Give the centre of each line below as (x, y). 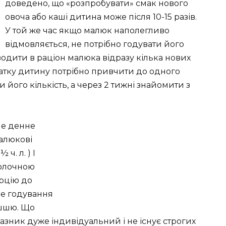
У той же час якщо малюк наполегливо (87, 30)
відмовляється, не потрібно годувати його (95, 44)
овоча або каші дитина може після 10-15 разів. (101, 17)
